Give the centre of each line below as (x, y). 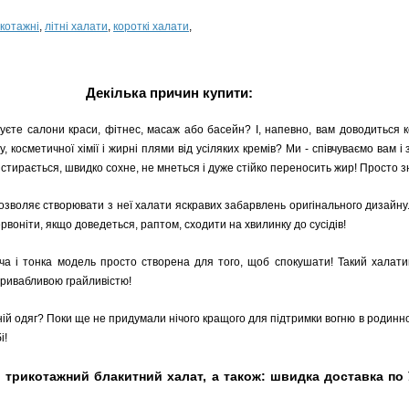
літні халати (76, 26)
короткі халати (151, 26)
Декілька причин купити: (169, 93)
